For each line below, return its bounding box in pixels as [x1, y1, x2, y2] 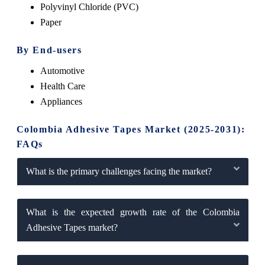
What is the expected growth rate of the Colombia [25, 206, 240, 217]
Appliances [40, 96, 82, 106]
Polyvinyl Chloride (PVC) [40, 1, 138, 12]
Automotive [40, 65, 85, 76]
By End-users [16, 44, 82, 55]
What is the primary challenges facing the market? [25, 166, 212, 176]
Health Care [40, 80, 85, 91]
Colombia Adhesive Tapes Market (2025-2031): [16, 124, 245, 134]
